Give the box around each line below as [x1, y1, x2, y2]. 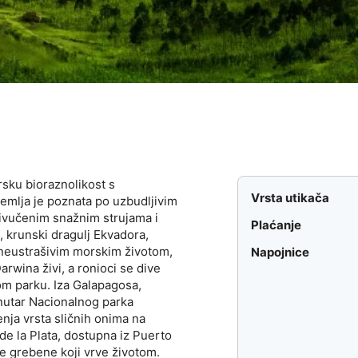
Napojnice [251, 245, 310, 261]
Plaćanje [251, 217, 302, 233]
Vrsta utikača [251, 190, 330, 206]
